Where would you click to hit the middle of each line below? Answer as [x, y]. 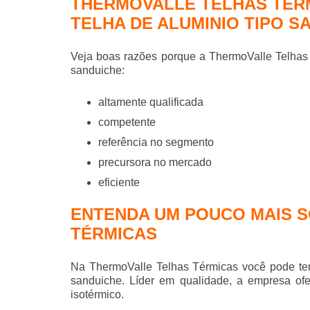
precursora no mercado [155, 163]
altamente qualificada [151, 102]
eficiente [119, 183]
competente [127, 122]
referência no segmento [156, 143]
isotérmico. [97, 295]
